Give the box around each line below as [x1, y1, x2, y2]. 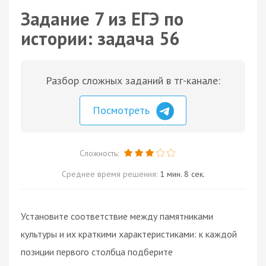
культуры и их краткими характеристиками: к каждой [21, 227, 237, 240]
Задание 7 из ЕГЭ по [21, 7, 183, 30]
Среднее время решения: [61, 168, 160, 179]
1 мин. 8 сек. [159, 168, 205, 179]
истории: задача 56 [21, 27, 179, 50]
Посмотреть [93, 103, 153, 117]
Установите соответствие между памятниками [21, 210, 213, 222]
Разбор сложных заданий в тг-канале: [46, 74, 220, 87]
